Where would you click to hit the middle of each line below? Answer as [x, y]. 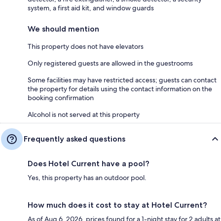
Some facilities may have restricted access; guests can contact [122, 80]
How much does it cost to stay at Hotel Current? [117, 205]
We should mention [63, 29]
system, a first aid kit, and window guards [91, 8]
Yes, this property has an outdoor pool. [87, 178]
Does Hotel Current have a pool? [89, 164]
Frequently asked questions [74, 139]
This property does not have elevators [86, 47]
